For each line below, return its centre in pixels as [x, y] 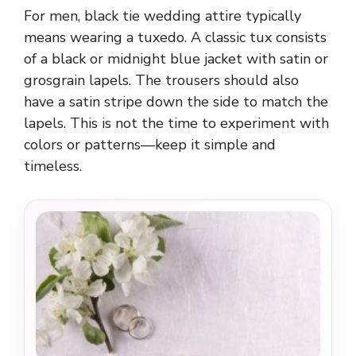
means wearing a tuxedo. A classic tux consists [175, 38]
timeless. [53, 166]
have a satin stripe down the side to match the [176, 102]
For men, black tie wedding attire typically [163, 16]
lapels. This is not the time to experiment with [176, 124]
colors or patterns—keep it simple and [150, 145]
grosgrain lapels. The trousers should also [161, 81]
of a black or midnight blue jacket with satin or [176, 59]
